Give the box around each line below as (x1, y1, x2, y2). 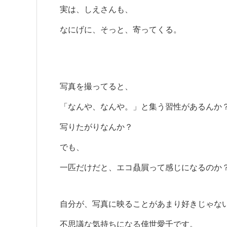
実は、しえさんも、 (60, 5, 133, 14)
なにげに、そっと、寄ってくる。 (60, 25, 181, 34)
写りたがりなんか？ (60, 123, 133, 131)
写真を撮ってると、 (60, 82, 133, 91)
